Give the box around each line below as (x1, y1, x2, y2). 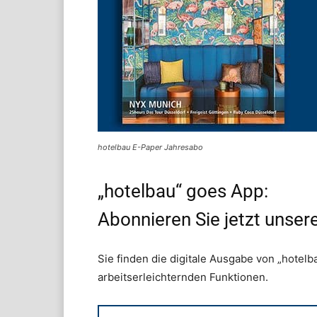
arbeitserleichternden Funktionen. (98, 270, 268, 284)
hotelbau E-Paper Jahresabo (98, 142, 203, 153)
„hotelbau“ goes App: (98, 180, 268, 202)
